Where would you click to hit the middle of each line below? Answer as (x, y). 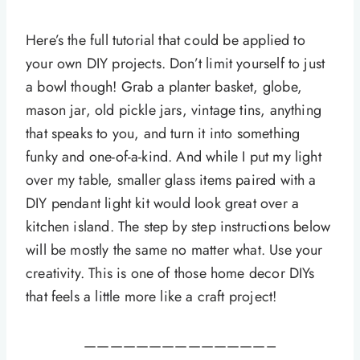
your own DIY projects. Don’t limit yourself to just (176, 64)
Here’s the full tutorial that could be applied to (166, 41)
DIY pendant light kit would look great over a (163, 204)
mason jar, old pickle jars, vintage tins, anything (174, 110)
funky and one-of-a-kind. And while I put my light (174, 157)
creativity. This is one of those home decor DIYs (170, 274)
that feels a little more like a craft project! (151, 297)
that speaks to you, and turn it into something (163, 134)
